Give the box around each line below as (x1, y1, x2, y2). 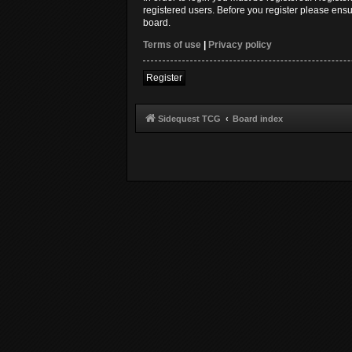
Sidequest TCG (158, 114, 221, 124)
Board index (233, 114, 283, 124)
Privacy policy (208, 39, 272, 51)
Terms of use (143, 39, 201, 51)
